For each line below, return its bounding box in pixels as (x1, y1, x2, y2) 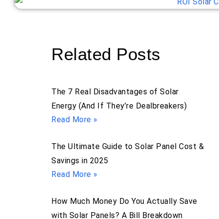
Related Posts (51, 44, 161, 64)
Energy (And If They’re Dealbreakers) (51, 101, 187, 111)
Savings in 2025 (51, 156, 109, 166)
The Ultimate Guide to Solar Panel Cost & (51, 142, 204, 152)
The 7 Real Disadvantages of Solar (51, 87, 179, 97)
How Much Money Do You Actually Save (51, 197, 197, 206)
